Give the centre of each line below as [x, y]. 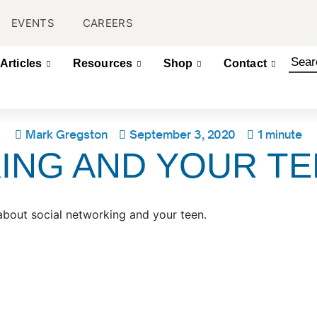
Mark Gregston [67, 134]
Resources [103, 63]
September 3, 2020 [183, 134]
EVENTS [33, 23]
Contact [245, 63]
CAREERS [108, 23]
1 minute [280, 134]
